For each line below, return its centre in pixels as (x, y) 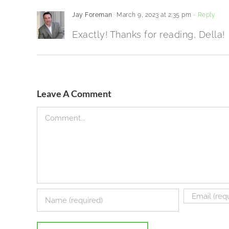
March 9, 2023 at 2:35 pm (153, 15)
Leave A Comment (74, 94)
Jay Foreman (92, 15)
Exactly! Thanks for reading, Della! (148, 35)
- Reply (203, 15)
